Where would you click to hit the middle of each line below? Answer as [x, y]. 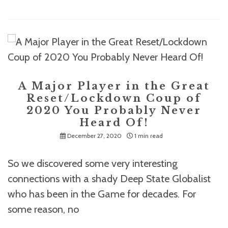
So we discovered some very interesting [93, 163]
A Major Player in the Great [114, 86]
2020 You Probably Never [114, 110]
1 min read [149, 136]
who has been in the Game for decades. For [102, 194]
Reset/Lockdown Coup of [114, 98]
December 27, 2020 [94, 136]
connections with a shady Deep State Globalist [109, 179]
